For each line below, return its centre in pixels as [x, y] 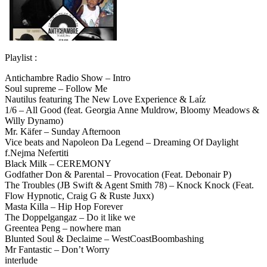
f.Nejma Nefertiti [37, 153]
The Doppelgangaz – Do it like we [70, 217]
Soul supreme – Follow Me [56, 88]
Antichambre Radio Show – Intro [68, 77]
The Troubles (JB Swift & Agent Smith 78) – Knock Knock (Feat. [129, 185]
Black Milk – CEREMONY [58, 163]
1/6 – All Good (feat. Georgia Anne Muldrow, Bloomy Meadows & [132, 110]
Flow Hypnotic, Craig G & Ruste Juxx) [79, 195]
